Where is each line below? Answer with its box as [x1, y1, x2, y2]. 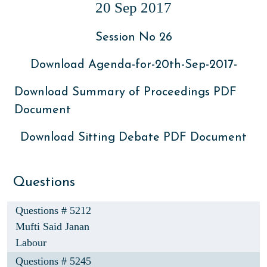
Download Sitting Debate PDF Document [20, 132, 247, 144]
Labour [15, 237, 46, 249]
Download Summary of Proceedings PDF [14, 86, 237, 98]
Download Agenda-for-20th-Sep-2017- [30, 59, 237, 71]
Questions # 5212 [15, 204, 91, 216]
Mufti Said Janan [15, 221, 89, 232]
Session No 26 [95, 32, 172, 44]
